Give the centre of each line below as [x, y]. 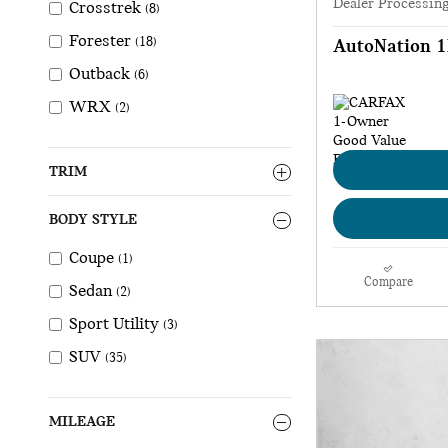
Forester [100, 42]
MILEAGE [82, 422]
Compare [388, 282]
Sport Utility [114, 325]
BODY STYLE [93, 220]
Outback [99, 75]
